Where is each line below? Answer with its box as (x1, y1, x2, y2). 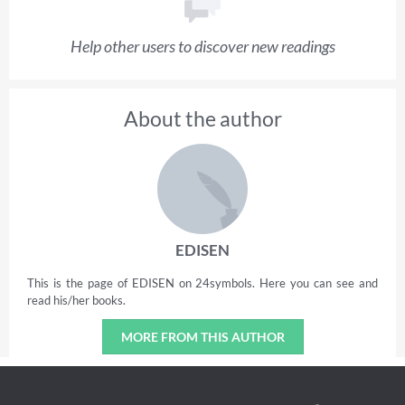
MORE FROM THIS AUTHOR (120, 328, 285, 344)
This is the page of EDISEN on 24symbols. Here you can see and (27, 275, 378, 290)
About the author (123, 105, 282, 131)
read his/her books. (27, 292, 126, 307)
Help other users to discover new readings (70, 35, 335, 56)
